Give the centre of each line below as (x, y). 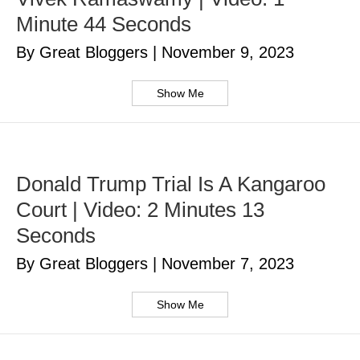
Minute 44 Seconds (104, 25)
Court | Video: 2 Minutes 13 (140, 210)
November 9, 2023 (228, 53)
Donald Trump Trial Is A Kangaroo (171, 184)
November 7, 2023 (228, 264)
